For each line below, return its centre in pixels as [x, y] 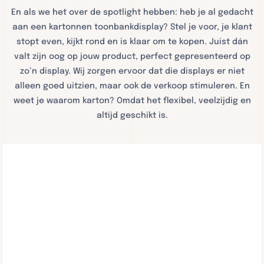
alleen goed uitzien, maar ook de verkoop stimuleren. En [132, 86]
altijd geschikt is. [132, 115]
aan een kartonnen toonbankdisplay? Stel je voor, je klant [132, 27]
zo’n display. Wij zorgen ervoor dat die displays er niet [132, 71]
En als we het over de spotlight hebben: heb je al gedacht [132, 12]
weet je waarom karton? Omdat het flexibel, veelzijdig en [132, 101]
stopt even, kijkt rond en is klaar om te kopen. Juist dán [132, 42]
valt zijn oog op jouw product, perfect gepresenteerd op [132, 57]
